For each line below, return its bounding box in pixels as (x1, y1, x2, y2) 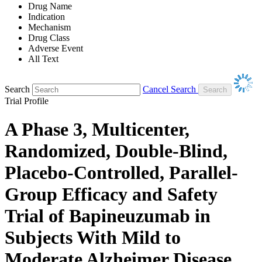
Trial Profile (5, 95, 49, 106)
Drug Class (28, 32, 70, 43)
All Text (28, 53, 58, 64)
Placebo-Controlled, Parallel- (5, 162, 238, 184)
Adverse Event (28, 43, 83, 53)
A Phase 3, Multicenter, (5, 119, 189, 140)
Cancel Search (143, 84, 196, 94)
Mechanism (28, 22, 71, 32)
